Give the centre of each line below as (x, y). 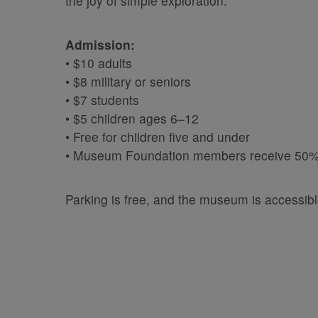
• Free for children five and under (158, 137)
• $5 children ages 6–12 (132, 119)
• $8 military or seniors (128, 82)
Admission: (100, 45)
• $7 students (102, 100)
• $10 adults (99, 63)
